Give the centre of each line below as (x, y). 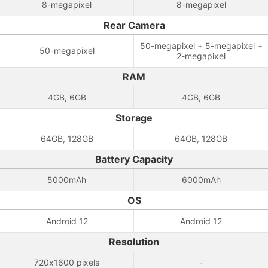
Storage (134, 118)
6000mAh (201, 180)
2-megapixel (201, 56)
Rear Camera (134, 25)
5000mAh (67, 180)
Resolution (134, 242)
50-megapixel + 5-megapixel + (201, 46)
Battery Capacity (134, 159)
